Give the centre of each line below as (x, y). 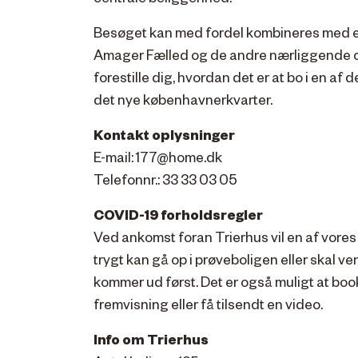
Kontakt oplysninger (164, 137)
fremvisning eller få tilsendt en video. (208, 307)
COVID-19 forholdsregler (178, 217)
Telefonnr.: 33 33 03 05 (165, 182)
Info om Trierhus (151, 342)
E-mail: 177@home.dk (158, 160)
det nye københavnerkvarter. (183, 102)
